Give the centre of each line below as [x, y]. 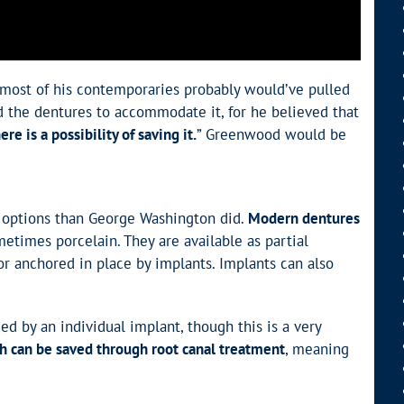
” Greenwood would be [271, 134]
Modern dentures [304, 219]
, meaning [317, 349]
